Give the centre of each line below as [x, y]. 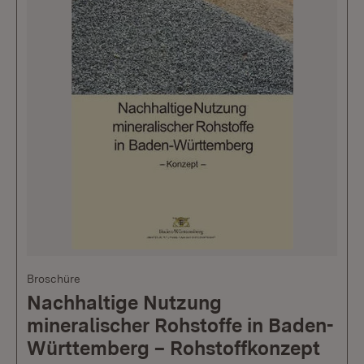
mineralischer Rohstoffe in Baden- [180, 326]
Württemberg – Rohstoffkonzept [173, 349]
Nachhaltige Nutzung [124, 303]
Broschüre [54, 279]
